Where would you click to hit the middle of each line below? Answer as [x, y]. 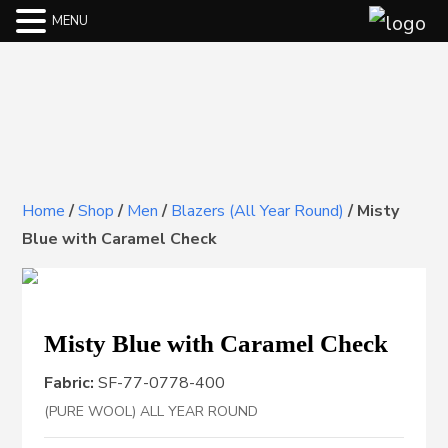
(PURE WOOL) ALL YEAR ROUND [151, 411]
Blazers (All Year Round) [258, 211]
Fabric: [69, 383]
